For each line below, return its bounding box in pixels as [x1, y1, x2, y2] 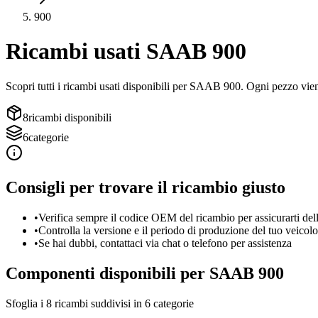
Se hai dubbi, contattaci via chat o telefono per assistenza [38, 236, 292, 249]
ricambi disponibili [28, 111, 111, 124]
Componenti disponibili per [6, 263, 209, 283]
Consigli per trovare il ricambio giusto [6, 177, 285, 197]
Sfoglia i [6, 297, 46, 309]
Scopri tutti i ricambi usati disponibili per [6, 79, 190, 92]
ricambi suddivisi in [52, 297, 142, 309]
